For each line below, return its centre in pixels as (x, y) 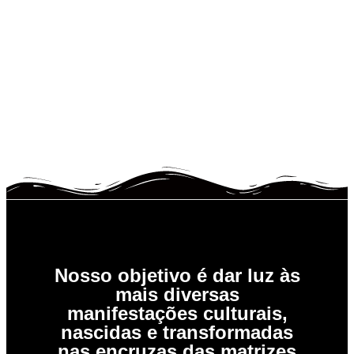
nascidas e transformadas (177, 332)
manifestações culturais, (177, 313)
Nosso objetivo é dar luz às (177, 275)
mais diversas (177, 294)
